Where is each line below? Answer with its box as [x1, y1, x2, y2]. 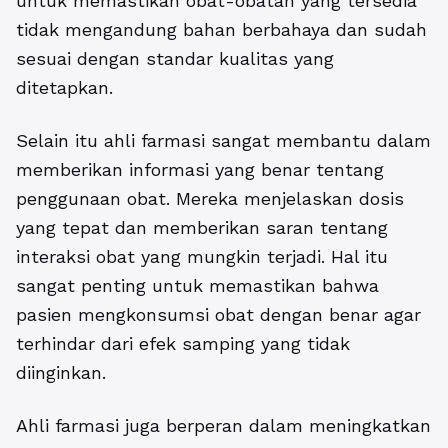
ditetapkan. [16, 77, 113, 99]
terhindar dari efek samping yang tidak [16, 333, 350, 355]
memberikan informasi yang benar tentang [16, 159, 384, 181]
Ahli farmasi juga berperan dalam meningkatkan [16, 415, 431, 437]
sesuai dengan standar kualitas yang [16, 48, 334, 70]
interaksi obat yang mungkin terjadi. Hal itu [16, 246, 388, 268]
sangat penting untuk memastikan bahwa [16, 275, 379, 297]
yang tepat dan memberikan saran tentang [16, 217, 388, 239]
